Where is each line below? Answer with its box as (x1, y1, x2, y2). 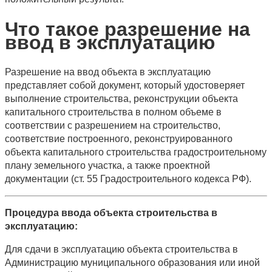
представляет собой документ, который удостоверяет (5, 80, 245, 90)
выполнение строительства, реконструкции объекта (5, 93, 238, 104)
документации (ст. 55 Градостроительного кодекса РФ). (5, 173, 251, 184)
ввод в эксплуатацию (5, 31, 215, 53)
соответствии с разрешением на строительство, (5, 120, 220, 131)
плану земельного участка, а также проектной (5, 160, 210, 171)
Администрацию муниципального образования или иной (5, 257, 260, 268)
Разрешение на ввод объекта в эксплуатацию (5, 66, 211, 77)
